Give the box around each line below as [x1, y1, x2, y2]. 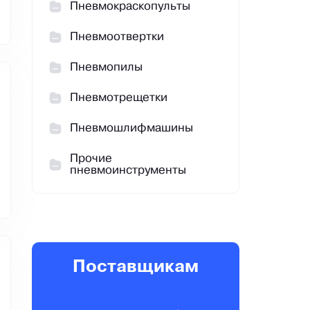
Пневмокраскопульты [70, 1, 190, 12]
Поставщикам [73, 259, 199, 276]
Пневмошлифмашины [70, 123, 193, 134]
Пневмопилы [70, 62, 143, 73]
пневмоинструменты [70, 165, 186, 176]
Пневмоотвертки [70, 32, 164, 43]
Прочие [70, 154, 112, 165]
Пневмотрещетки [70, 93, 167, 104]
